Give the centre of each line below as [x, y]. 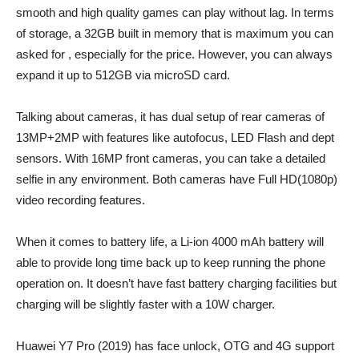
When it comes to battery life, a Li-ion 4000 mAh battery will [170, 242]
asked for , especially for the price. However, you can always [174, 54]
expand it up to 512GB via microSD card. [123, 75]
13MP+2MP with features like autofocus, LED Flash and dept [175, 137]
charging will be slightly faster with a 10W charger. [145, 304]
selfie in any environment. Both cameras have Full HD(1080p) [177, 179]
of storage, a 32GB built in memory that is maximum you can [175, 33]
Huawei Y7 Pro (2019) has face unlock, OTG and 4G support [175, 346]
